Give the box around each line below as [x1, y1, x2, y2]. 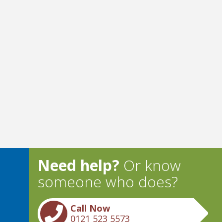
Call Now [70, 202, 111, 214]
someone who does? [38, 171, 178, 192]
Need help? [38, 155, 120, 175]
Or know [119, 155, 181, 175]
